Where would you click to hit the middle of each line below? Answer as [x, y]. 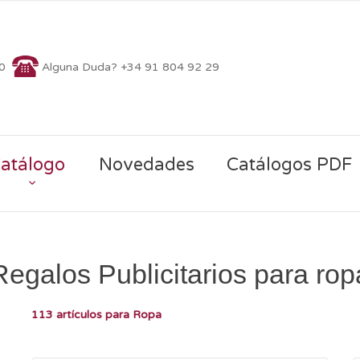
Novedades [146, 165]
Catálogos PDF [289, 165]
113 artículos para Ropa [96, 314]
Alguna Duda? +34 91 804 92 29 [131, 67]
